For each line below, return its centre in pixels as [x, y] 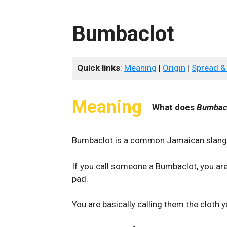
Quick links [99, 68]
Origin [174, 68]
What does [174, 107]
